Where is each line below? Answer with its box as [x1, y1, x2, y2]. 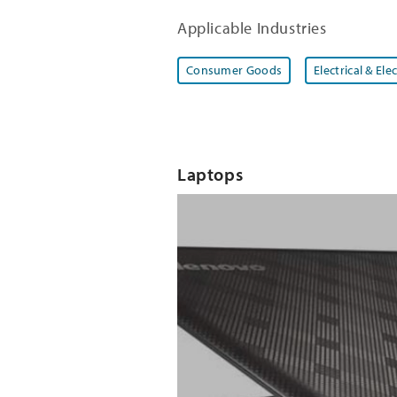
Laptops [177, 162, 244, 185]
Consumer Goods [185, 61, 283, 78]
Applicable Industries [177, 17, 327, 38]
